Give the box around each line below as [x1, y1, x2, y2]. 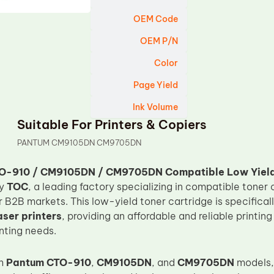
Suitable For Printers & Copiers [17, 117, 207, 132]
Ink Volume [133, 102, 179, 113]
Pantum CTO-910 [6, 256, 91, 268]
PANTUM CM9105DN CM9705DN [17, 138, 142, 147]
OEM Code [133, 13, 179, 24]
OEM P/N [140, 35, 179, 46]
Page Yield [133, 80, 179, 91]
